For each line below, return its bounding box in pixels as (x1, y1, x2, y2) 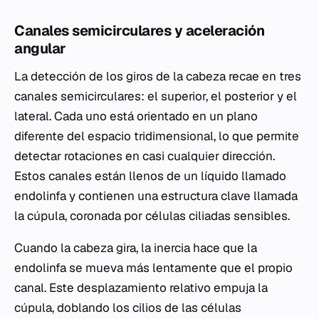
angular (14, 39, 66, 58)
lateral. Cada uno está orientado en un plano (14, 108, 258, 125)
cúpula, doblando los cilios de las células (14, 300, 241, 316)
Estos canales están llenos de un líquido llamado (14, 168, 286, 184)
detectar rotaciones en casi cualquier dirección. (14, 148, 275, 164)
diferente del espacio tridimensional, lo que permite (14, 128, 299, 145)
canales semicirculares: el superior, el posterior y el (14, 88, 297, 105)
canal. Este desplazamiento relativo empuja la (14, 280, 268, 296)
